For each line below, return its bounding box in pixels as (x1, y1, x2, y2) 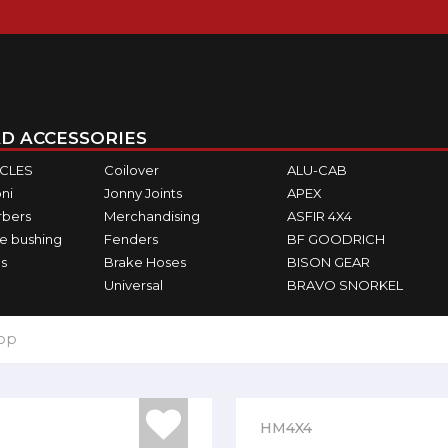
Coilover (103, 161, 159, 178)
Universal (103, 276, 163, 293)
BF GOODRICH (287, 230, 386, 247)
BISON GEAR (287, 253, 371, 270)
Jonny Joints (103, 184, 182, 201)
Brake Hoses (103, 253, 186, 270)
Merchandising (103, 207, 200, 224)
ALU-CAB (287, 161, 348, 178)
